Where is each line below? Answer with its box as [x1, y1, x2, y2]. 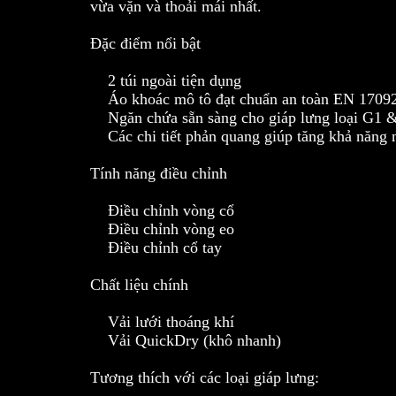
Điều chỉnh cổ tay [90, 239, 222, 257]
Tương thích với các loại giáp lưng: [90, 369, 319, 387]
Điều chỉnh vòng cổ [90, 202, 234, 220]
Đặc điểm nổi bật [90, 34, 201, 53]
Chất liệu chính [90, 276, 188, 294]
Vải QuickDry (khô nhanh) [90, 331, 281, 350]
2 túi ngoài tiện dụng [90, 72, 241, 90]
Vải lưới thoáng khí [90, 313, 234, 331]
